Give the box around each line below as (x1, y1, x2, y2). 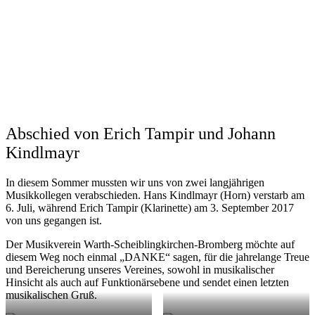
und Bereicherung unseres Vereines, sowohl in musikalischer (6, 263, 274, 276)
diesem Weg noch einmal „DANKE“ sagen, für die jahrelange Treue (6, 250, 309, 263)
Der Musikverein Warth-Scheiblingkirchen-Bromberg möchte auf (6, 238, 295, 250)
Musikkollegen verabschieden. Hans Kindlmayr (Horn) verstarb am (6, 188, 304, 201)
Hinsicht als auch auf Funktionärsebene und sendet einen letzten (6, 276, 289, 288)
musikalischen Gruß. (6, 288, 100, 301)
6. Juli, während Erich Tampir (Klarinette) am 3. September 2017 (6, 201, 294, 214)
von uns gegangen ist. (6, 214, 102, 226)
